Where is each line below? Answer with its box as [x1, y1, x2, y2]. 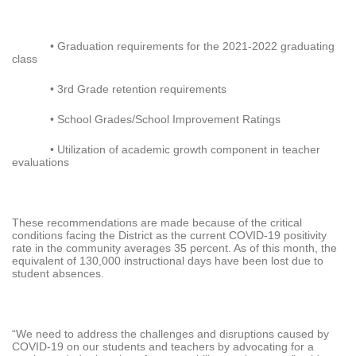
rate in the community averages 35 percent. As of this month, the [12, 242, 337, 255]
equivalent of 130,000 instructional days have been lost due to [12, 254, 323, 268]
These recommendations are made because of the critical [12, 216, 302, 230]
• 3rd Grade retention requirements [50, 83, 226, 96]
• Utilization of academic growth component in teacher [50, 143, 320, 157]
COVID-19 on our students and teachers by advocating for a [12, 340, 314, 354]
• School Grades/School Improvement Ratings [50, 113, 281, 126]
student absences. [12, 267, 104, 281]
